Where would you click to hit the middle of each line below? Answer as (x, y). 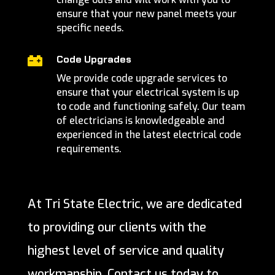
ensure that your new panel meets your (146, 14)
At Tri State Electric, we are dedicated (134, 204)
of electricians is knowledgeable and (140, 121)
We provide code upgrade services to (141, 79)
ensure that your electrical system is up (147, 93)
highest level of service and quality (126, 251)
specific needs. (90, 28)
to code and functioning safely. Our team (150, 107)
